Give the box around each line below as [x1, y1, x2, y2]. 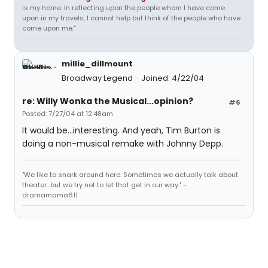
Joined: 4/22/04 [141, 72, 204, 84]
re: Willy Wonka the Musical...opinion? [22, 95, 193, 107]
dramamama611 [22, 190, 78, 200]
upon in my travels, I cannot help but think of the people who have [22, 13, 240, 23]
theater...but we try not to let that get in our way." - [22, 180, 187, 190]
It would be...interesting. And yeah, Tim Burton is [22, 124, 220, 136]
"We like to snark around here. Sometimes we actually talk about [22, 170, 238, 179]
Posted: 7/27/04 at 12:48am [22, 109, 113, 118]
